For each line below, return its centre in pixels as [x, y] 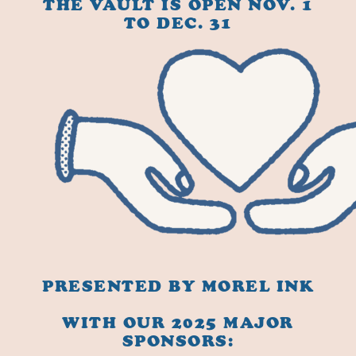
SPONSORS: [178, 341]
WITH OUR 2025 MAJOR [178, 323]
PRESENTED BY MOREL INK [178, 286]
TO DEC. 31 [178, 23]
